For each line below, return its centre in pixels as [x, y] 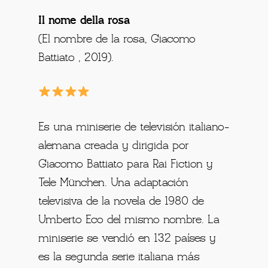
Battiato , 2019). [76, 58]
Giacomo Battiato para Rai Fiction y [126, 165]
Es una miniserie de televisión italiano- [134, 128]
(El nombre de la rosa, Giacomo [117, 40]
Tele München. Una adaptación [114, 183]
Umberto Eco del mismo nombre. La [129, 220]
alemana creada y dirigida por [114, 146]
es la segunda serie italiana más [119, 258]
